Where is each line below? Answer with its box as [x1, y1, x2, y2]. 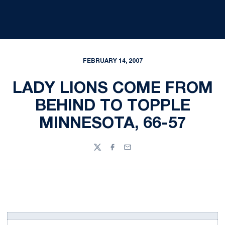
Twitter [93, 148, 118, 155]
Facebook [108, 148, 143, 155]
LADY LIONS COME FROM [12, 81, 213, 96]
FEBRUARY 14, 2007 [82, 58, 143, 64]
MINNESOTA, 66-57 [39, 117, 186, 131]
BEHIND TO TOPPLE [35, 99, 190, 114]
